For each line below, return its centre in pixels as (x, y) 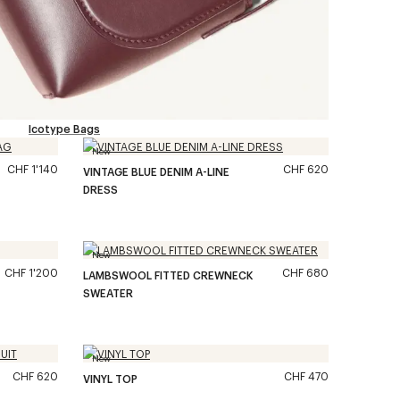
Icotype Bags (64, 129)
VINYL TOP (110, 379)
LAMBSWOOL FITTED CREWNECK (168, 275)
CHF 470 (306, 376)
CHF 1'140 (33, 169)
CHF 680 (305, 272)
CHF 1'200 (31, 272)
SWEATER (108, 293)
